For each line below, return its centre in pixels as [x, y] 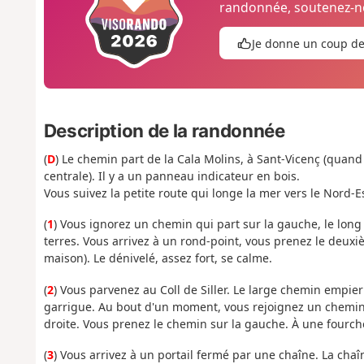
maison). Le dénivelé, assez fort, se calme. [158, 258]
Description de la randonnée [164, 130]
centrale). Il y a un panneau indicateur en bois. [171, 175]
